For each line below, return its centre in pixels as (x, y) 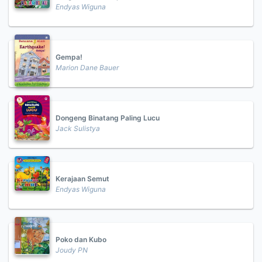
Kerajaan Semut (82, 179)
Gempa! (69, 57)
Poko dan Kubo (81, 239)
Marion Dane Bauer (87, 68)
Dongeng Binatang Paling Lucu (108, 118)
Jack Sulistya (78, 128)
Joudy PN (72, 250)
